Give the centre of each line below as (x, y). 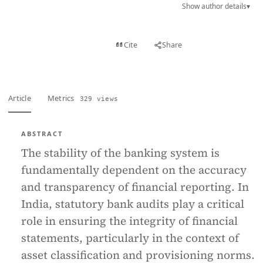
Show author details (214, 6)
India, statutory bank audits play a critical (133, 204)
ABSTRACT (42, 134)
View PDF (41, 45)
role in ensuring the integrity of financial (129, 221)
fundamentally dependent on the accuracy (134, 170)
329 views (99, 99)
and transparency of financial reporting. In (135, 187)
